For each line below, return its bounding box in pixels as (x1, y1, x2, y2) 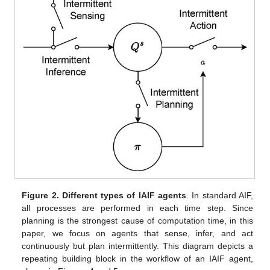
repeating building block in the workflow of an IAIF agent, (22, 253, 253, 263)
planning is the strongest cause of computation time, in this (22, 215, 253, 225)
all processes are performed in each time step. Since (22, 202, 253, 213)
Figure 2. (22, 190, 59, 200)
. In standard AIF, (186, 190, 253, 200)
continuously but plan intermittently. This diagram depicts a (22, 240, 253, 251)
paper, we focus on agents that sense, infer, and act (22, 228, 253, 238)
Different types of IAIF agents (61, 190, 186, 200)
